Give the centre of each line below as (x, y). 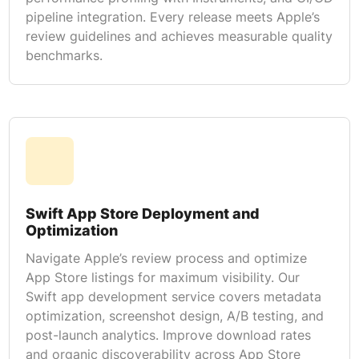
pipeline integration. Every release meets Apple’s (172, 16)
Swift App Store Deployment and (142, 213)
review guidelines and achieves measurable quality (179, 36)
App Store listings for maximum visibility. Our (162, 277)
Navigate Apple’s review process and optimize (166, 258)
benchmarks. (64, 55)
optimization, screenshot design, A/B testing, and (174, 315)
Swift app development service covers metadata (173, 296)
